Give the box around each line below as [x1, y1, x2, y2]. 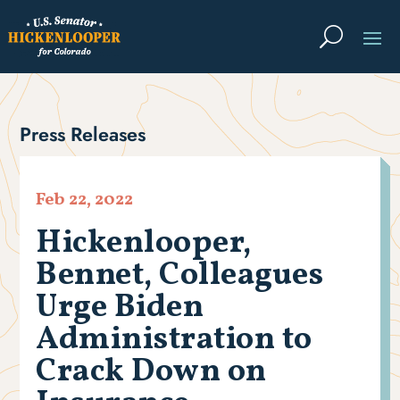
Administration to [36, 318, 312, 363]
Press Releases [20, 121, 146, 149]
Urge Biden [36, 286, 204, 331]
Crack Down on [36, 350, 267, 396]
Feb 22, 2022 [36, 187, 134, 213]
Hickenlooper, [36, 221, 252, 267]
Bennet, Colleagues [36, 254, 324, 299]
